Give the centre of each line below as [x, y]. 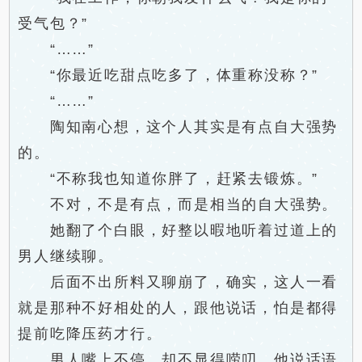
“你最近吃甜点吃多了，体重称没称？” [168, 75]
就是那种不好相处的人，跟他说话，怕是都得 [178, 308]
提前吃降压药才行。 [90, 334]
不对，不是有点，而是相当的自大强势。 [178, 204]
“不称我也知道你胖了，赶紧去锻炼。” [168, 179]
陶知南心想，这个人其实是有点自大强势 [178, 127]
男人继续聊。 [66, 256]
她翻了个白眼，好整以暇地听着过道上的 [178, 230]
